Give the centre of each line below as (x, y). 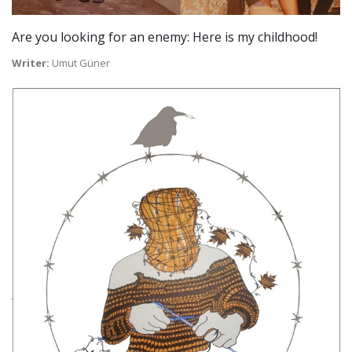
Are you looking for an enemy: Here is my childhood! (165, 37)
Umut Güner (80, 62)
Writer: (31, 62)
